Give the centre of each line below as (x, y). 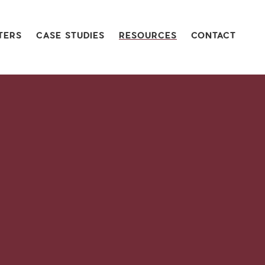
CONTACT (214, 35)
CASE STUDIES (70, 35)
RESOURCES (148, 35)
